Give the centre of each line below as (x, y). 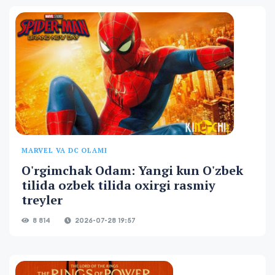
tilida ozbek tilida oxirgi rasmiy (118, 185)
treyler (42, 199)
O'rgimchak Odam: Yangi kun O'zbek (132, 170)
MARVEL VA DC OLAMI (64, 150)
